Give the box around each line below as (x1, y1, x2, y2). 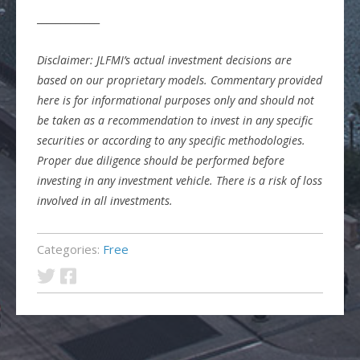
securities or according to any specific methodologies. (37, 133, 306, 149)
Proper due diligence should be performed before (37, 153, 285, 169)
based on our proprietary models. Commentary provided (37, 72, 323, 88)
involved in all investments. (37, 193, 174, 209)
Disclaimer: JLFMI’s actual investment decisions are (37, 52, 292, 68)
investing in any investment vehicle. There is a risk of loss (37, 173, 323, 189)
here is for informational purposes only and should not (37, 92, 315, 108)
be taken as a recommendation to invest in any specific (37, 112, 313, 129)
